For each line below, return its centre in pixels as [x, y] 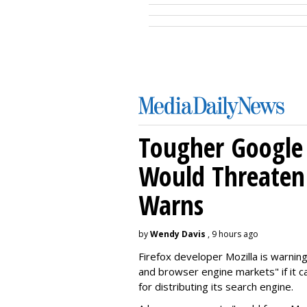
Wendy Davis [178, 234]
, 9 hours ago [232, 234]
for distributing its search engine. [216, 286]
